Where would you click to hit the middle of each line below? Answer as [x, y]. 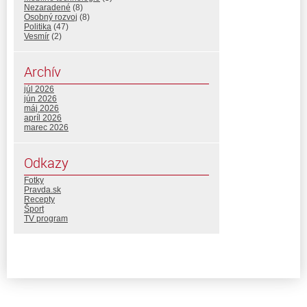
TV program [46, 218]
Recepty [39, 199]
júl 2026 [39, 89]
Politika [38, 26]
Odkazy [46, 162]
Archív [42, 71]
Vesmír [37, 36]
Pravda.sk [42, 189]
